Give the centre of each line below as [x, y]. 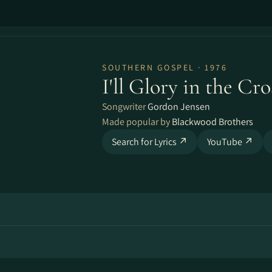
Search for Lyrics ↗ [150, 142]
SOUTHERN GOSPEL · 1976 [165, 67]
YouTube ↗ [230, 142]
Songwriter [125, 107]
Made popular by [137, 122]
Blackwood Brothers [212, 122]
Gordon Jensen [179, 107]
